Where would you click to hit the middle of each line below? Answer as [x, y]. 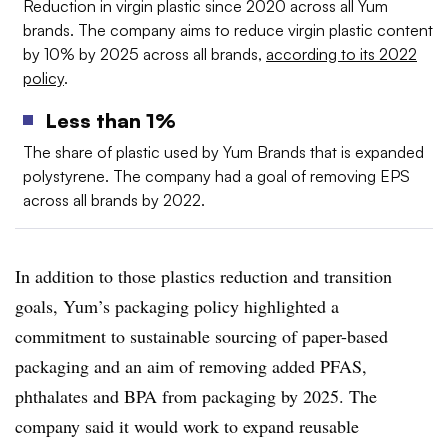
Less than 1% [110, 121]
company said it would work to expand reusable [187, 426]
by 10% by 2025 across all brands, [144, 54]
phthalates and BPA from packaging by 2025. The [196, 396]
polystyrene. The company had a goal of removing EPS [216, 176]
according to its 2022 [341, 54]
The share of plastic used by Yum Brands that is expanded [223, 152]
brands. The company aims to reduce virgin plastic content [228, 30]
